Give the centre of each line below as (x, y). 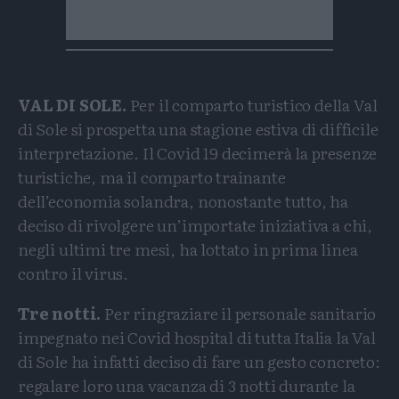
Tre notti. (60, 313)
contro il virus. (73, 273)
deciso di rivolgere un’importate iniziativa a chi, (195, 225)
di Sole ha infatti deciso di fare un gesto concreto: (199, 361)
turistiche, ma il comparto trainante (152, 177)
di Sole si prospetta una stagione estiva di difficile (198, 129)
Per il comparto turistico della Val (253, 105)
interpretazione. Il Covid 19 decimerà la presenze (198, 153)
